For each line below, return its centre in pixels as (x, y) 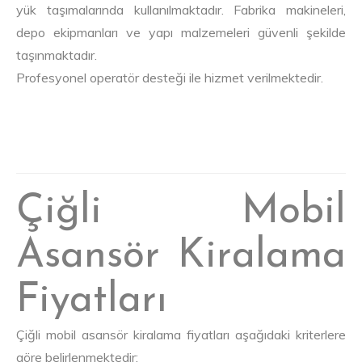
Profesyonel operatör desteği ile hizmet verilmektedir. (170, 78)
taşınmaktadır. (57, 55)
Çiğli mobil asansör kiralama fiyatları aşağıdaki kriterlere (181, 335)
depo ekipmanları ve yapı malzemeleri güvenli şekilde (181, 33)
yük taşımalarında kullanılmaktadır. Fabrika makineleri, (181, 10)
